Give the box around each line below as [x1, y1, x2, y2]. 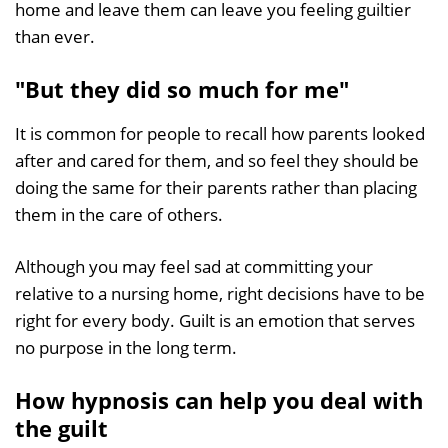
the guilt [15, 412, 108, 443]
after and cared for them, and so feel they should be [15, 148, 419, 172]
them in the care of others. [15, 202, 223, 226]
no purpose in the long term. [15, 335, 237, 359]
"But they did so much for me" [15, 73, 349, 104]
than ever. [15, 24, 95, 48]
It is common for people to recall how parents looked [15, 121, 425, 145]
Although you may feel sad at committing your [15, 254, 373, 278]
